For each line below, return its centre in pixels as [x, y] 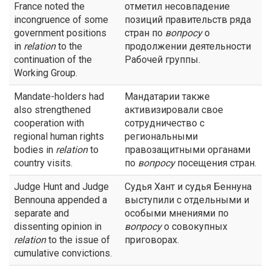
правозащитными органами [188, 150]
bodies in [35, 150]
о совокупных [194, 227]
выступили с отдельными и [187, 200]
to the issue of [78, 240]
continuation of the [53, 60]
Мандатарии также [167, 96]
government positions [60, 33]
